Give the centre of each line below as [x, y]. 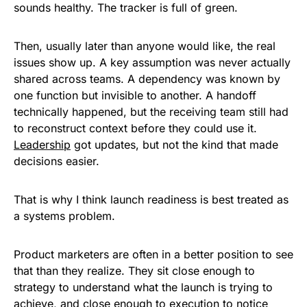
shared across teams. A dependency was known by [147, 79]
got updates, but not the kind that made [174, 145]
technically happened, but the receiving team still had [151, 112]
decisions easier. [57, 161]
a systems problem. [64, 216]
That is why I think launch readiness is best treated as [151, 200]
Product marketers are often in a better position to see [153, 255]
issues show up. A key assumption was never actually [152, 63]
